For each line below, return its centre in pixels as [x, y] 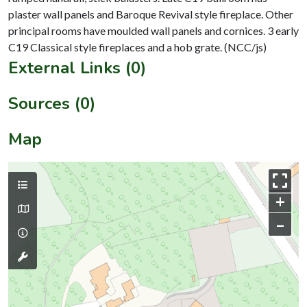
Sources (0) [52, 103]
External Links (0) [77, 67]
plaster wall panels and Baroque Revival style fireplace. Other [151, 14]
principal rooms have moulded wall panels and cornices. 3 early [153, 30]
